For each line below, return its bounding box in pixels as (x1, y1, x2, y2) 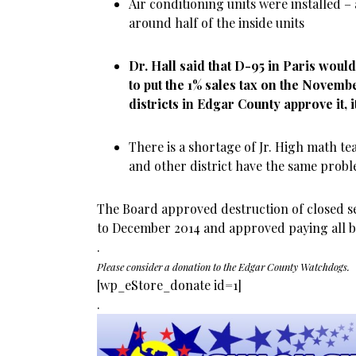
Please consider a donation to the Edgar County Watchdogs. (97, 260, 350, 273)
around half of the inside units (129, 14, 304, 31)
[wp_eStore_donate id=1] (97, 277, 242, 293)
